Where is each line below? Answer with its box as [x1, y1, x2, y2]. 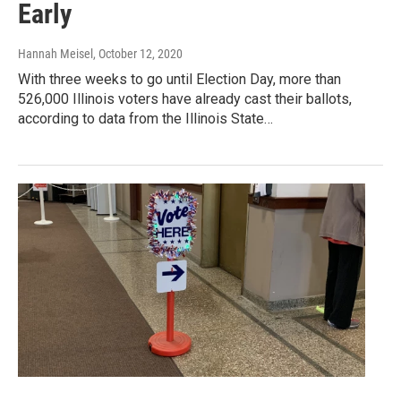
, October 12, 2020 [93, 47, 183, 62]
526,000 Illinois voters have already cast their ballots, [18, 90, 352, 108]
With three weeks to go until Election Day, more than [18, 71, 341, 89]
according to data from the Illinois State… [18, 110, 273, 128]
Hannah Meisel [18, 47, 93, 62]
